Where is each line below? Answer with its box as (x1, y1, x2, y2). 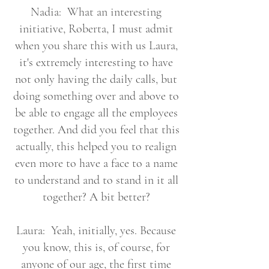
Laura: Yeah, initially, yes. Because (16, 223, 176, 238)
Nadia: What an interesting (31, 5, 162, 19)
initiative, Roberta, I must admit (19, 22, 173, 36)
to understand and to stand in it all (14, 173, 178, 187)
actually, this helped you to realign (16, 139, 177, 154)
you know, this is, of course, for (22, 240, 170, 255)
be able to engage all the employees (14, 106, 178, 120)
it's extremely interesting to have (19, 55, 173, 70)
